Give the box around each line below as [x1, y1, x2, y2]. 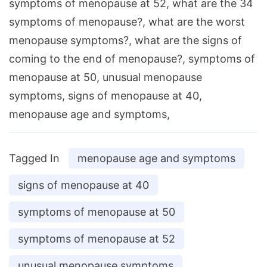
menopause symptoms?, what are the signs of [9, 34, 242, 47]
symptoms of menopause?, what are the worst [9, 15, 245, 29]
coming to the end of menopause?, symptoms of [9, 52, 255, 66]
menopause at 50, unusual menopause [9, 71, 202, 84]
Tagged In [9, 152, 60, 165]
